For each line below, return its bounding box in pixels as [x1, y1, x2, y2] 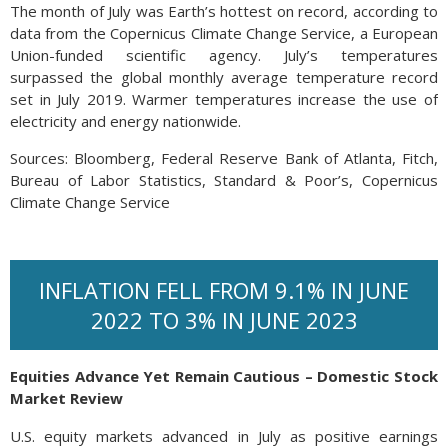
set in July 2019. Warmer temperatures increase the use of [10, 88, 438, 109]
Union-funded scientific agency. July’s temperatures [10, 44, 438, 65]
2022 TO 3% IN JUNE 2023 [90, 304, 358, 335]
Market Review [10, 387, 123, 408]
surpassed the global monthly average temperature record [10, 66, 438, 87]
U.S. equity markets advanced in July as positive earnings [10, 425, 438, 446]
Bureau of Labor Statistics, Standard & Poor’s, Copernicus [10, 169, 438, 190]
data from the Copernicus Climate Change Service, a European [10, 22, 438, 43]
